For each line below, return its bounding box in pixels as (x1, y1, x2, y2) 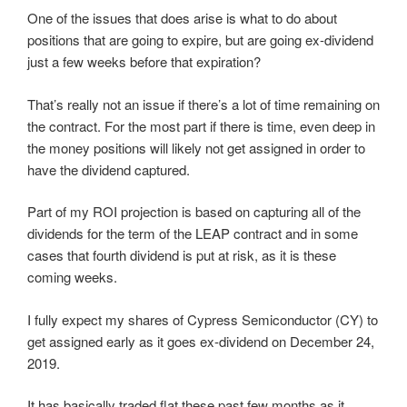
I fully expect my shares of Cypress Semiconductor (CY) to (27, 309, 378, 329)
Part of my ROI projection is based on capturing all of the (27, 202, 361, 222)
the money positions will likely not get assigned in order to (27, 137, 365, 157)
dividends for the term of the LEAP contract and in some (27, 223, 358, 243)
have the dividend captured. (27, 159, 190, 179)
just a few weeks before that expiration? (27, 52, 261, 72)
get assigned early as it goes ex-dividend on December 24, (27, 331, 374, 351)
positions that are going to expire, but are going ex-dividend (27, 30, 373, 50)
